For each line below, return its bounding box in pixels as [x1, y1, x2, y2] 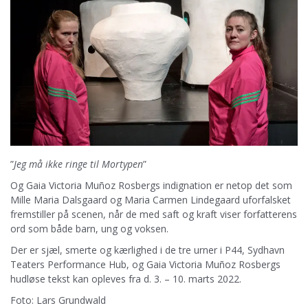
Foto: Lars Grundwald [10, 293, 106, 307]
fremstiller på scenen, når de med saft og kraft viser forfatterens [10, 207, 297, 221]
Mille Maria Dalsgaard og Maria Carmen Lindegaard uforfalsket [10, 192, 291, 206]
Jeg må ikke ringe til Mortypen [14, 157, 143, 170]
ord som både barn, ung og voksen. [10, 221, 168, 235]
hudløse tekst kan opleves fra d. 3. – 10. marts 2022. [10, 272, 241, 285]
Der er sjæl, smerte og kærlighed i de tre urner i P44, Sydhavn [10, 243, 285, 256]
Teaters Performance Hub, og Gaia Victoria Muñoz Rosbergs [10, 257, 280, 271]
